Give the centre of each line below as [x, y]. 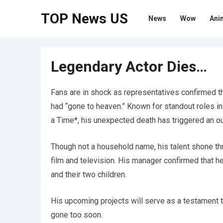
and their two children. [89, 174]
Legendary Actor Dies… [129, 66]
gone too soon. [77, 215]
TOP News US [84, 19]
